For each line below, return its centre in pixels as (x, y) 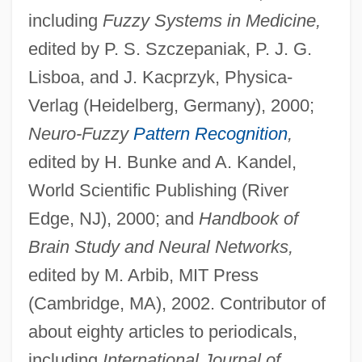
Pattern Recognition (210, 133)
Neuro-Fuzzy (80, 133)
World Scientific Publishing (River (158, 190)
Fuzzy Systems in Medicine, (211, 20)
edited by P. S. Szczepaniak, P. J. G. (170, 48)
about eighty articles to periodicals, (162, 331)
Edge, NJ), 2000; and (113, 218)
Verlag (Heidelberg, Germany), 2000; (171, 105)
